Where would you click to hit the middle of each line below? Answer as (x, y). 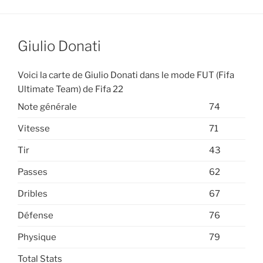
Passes (33, 172)
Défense (36, 215)
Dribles (33, 193)
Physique (37, 237)
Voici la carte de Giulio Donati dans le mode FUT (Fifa (126, 75)
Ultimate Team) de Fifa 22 (70, 89)
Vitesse (34, 128)
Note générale (47, 107)
